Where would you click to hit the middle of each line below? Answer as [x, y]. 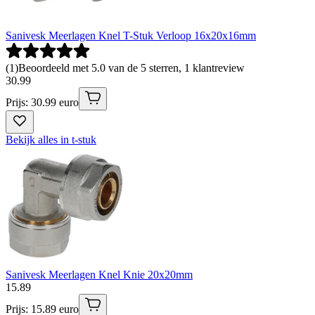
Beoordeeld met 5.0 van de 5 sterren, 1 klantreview [131, 67]
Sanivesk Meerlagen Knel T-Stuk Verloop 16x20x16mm [131, 35]
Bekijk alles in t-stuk [51, 139]
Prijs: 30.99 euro [42, 102]
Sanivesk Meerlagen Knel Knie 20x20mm [99, 274]
